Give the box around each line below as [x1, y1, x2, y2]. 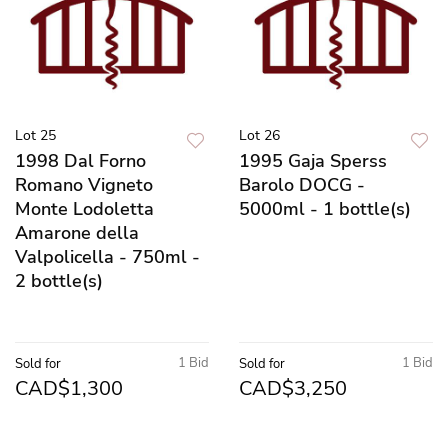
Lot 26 [239, 125, 280, 145]
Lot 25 [15, 125, 56, 145]
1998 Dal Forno [15, 148, 146, 173]
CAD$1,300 [15, 374, 123, 402]
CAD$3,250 [239, 374, 347, 402]
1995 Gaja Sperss [239, 148, 387, 173]
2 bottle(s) [15, 268, 103, 293]
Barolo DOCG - [239, 172, 365, 197]
